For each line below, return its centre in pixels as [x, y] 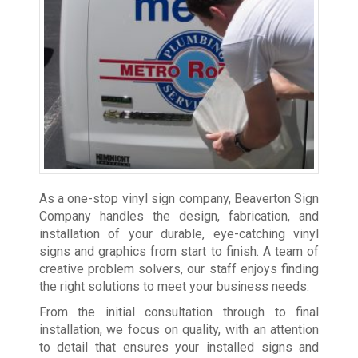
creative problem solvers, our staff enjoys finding [179, 268]
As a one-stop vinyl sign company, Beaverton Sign [179, 198]
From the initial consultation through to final [179, 312]
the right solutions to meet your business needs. [174, 286]
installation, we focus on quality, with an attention [179, 329]
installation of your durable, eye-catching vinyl [179, 233]
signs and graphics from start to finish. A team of [179, 251]
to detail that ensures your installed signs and [179, 347]
